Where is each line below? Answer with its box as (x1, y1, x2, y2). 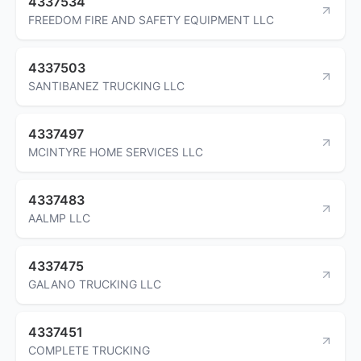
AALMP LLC (28, 210, 90, 225)
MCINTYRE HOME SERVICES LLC (28, 144, 203, 159)
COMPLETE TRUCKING (28, 342, 150, 357)
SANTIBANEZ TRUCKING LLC (28, 78, 185, 93)
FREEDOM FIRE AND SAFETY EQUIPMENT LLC (28, 12, 274, 27)
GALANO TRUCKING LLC (28, 276, 161, 291)
